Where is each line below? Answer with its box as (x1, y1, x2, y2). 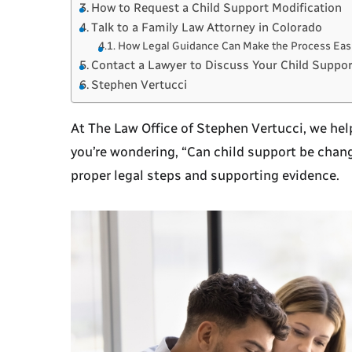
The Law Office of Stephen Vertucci (88, 120, 303, 136)
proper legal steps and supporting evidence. (71, 167, 339, 183)
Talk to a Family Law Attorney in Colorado (91, 20, 323, 35)
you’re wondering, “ (71, 144, 187, 159)
